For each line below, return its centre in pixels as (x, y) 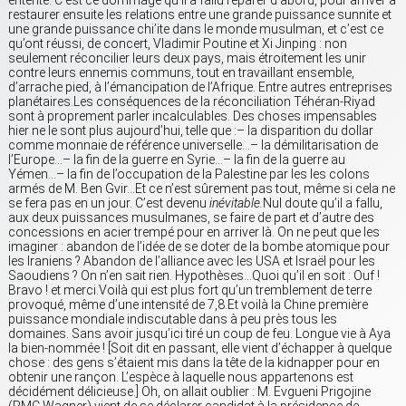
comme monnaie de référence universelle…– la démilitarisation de (193, 145)
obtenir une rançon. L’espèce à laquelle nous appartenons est (181, 377)
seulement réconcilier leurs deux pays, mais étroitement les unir (187, 58)
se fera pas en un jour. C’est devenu (109, 203)
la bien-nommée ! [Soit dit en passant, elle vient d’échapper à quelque (200, 348)
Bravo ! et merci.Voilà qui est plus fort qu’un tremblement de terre (190, 290)
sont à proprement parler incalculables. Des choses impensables (193, 116)
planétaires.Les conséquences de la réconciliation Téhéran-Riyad (192, 102)
